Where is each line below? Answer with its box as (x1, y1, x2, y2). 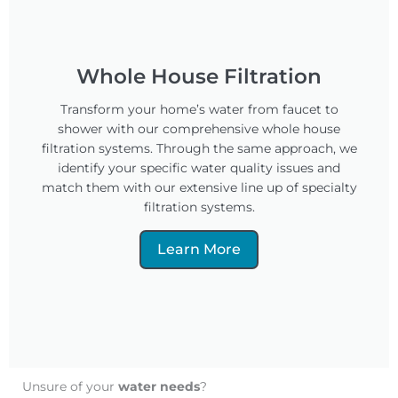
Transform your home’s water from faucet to (60, 102, 338, 117)
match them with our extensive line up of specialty (41, 180, 357, 195)
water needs (118, 379, 200, 394)
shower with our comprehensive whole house (58, 122, 340, 137)
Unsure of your (22, 379, 118, 394)
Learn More (157, 241, 241, 259)
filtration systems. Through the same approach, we (41, 141, 357, 156)
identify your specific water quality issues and (58, 161, 340, 176)
